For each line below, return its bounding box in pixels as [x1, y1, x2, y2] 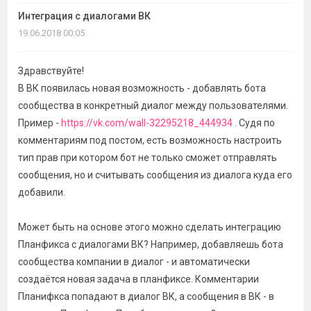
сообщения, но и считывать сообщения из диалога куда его [18, 169, 292, 180]
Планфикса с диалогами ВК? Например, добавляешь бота [18, 239, 283, 250]
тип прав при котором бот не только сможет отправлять [18, 152, 277, 163]
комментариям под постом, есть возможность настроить [18, 135, 282, 146]
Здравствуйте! [18, 65, 84, 76]
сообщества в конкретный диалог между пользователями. [18, 100, 288, 111]
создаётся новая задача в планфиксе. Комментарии [18, 274, 259, 285]
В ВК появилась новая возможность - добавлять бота [18, 83, 266, 94]
